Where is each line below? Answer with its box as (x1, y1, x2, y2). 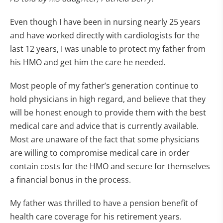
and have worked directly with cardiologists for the (10, 30, 200, 41)
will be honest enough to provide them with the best (10, 107, 206, 118)
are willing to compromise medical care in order (10, 147, 190, 158)
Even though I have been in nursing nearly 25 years (10, 16, 201, 27)
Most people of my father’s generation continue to (10, 80, 199, 91)
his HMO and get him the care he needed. (10, 57, 165, 68)
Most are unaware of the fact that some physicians (10, 134, 200, 145)
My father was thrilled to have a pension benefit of (10, 198, 198, 209)
